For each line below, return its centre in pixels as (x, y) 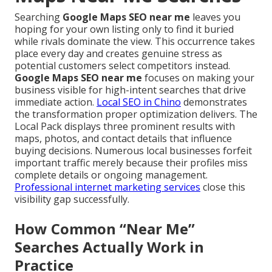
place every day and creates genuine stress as (118, 54)
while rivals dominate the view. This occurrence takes (135, 42)
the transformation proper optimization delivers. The (136, 114)
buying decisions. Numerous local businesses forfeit (133, 151)
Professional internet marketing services (107, 187)
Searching (39, 17)
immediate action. (56, 102)
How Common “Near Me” (105, 229)
